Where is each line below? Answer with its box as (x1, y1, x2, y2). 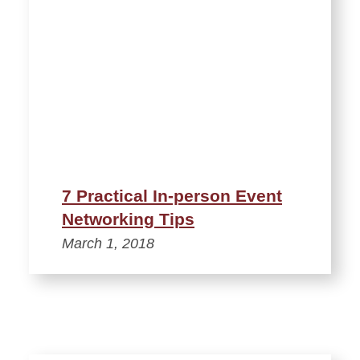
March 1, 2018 (62, 235, 154, 252)
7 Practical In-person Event (62, 186, 282, 205)
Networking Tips (62, 209, 194, 228)
